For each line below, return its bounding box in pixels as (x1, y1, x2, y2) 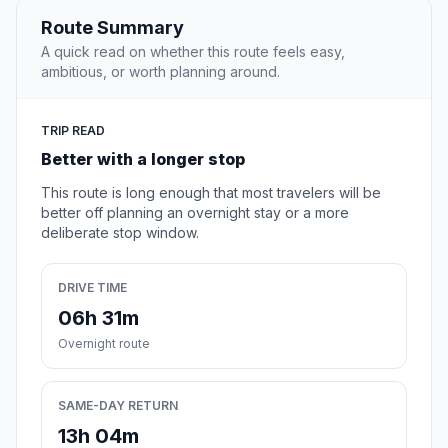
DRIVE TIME (58, 280, 127, 296)
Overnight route (58, 336, 150, 352)
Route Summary (41, 17, 184, 39)
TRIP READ (41, 123, 105, 139)
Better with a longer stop (41, 149, 245, 170)
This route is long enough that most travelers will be (41, 184, 381, 202)
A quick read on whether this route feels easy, (41, 43, 345, 61)
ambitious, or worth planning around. (41, 63, 280, 81)
